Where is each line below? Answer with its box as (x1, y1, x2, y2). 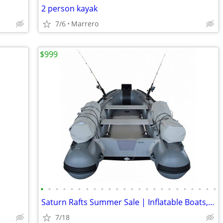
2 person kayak (41, 3, 98, 14)
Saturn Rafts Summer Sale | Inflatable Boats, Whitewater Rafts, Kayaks (208, 197, 215, 208)
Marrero (71, 19, 99, 28)
